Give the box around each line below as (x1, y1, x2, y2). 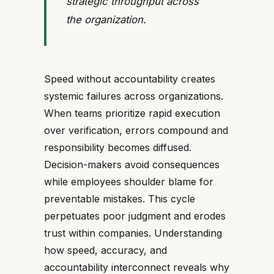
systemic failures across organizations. (44, 90, 223, 102)
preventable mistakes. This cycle (44, 193, 195, 205)
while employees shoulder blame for (44, 176, 213, 188)
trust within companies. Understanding (44, 227, 222, 239)
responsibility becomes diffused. (44, 141, 191, 154)
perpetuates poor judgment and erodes (44, 210, 226, 222)
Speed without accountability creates (44, 73, 215, 85)
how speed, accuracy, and (44, 244, 167, 256)
